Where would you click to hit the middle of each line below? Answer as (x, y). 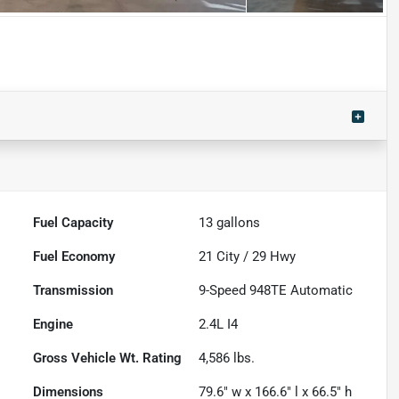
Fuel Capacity (73, 222)
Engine (53, 324)
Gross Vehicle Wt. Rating (108, 358)
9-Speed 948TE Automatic (276, 290)
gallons (237, 222)
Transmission (73, 290)
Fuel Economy (74, 256)
